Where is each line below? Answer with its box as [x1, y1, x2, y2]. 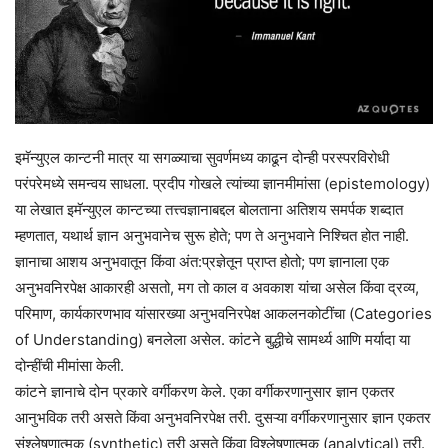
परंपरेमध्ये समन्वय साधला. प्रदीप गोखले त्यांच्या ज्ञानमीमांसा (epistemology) [15, 174, 430, 194]
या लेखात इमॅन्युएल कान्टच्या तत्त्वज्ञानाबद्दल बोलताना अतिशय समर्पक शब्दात [15, 200, 403, 220]
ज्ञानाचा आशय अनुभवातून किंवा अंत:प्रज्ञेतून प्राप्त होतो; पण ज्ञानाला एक [15, 252, 389, 272]
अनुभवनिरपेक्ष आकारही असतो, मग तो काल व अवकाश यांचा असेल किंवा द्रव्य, [15, 278, 419, 298]
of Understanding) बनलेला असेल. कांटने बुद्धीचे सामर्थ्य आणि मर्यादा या [15, 330, 410, 350]
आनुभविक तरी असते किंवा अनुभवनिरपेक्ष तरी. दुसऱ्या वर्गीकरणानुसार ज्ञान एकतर [15, 408, 431, 428]
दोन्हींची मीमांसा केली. [15, 356, 124, 376]
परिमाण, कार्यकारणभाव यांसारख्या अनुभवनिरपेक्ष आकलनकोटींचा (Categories [15, 304, 432, 324]
